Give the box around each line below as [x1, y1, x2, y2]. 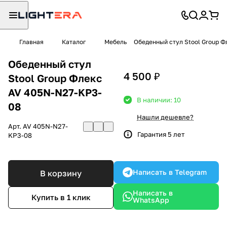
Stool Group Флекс [8, 71, 102, 84]
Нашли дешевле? [137, 112, 194, 121]
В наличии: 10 [137, 95, 181, 104]
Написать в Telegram [133, 167, 207, 176]
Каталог [62, 38, 86, 46]
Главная [19, 38, 44, 46]
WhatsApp [133, 195, 169, 204]
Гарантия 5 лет [137, 130, 184, 138]
